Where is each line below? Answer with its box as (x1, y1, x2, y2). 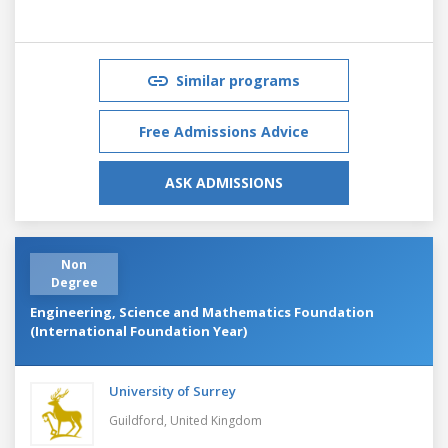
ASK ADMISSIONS (165, 172, 283, 192)
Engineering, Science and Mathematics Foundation (30, 302, 374, 321)
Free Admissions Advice (139, 121, 309, 141)
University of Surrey (109, 381, 236, 400)
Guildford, (109, 411, 170, 429)
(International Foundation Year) (30, 321, 247, 340)
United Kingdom (170, 411, 262, 429)
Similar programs (176, 70, 300, 90)
